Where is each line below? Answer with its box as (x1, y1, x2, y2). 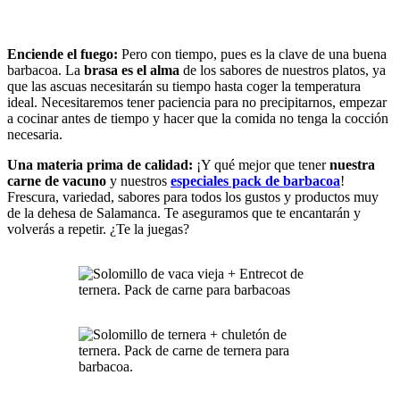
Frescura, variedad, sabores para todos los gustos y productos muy (7, 189, 379, 205)
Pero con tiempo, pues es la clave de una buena (121, 46, 387, 62)
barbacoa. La (7, 62, 84, 79)
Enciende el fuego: (7, 46, 121, 62)
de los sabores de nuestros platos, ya (179, 62, 386, 79)
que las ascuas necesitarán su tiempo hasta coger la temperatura (7, 79, 361, 95)
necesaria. (7, 127, 62, 143)
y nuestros (106, 173, 171, 189)
